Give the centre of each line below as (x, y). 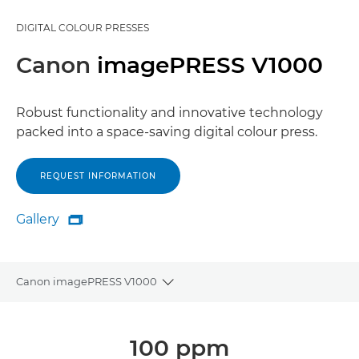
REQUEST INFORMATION (98, 176)
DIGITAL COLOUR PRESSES (83, 28)
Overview (40, 321)
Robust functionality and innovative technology (169, 113)
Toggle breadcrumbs (225, 289)
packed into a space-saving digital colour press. (167, 132)
